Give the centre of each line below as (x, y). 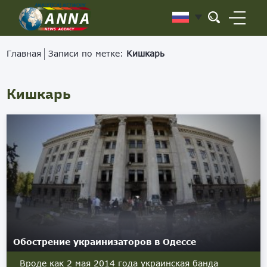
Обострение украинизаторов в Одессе (105, 242)
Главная (24, 53)
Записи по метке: (88, 53)
